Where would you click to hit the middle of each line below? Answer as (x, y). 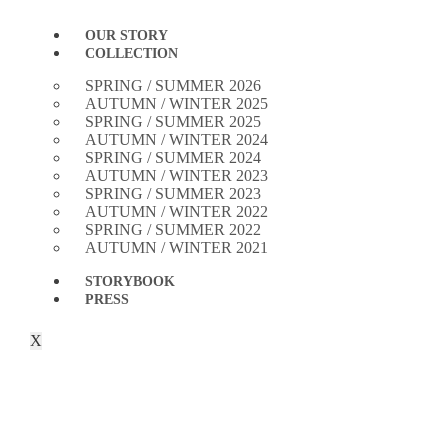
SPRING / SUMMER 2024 (173, 157)
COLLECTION (131, 53)
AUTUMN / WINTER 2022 (176, 211)
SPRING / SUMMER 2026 (173, 85)
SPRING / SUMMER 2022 (173, 229)
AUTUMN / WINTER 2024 (176, 139)
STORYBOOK (130, 281)
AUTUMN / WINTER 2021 (176, 247)
